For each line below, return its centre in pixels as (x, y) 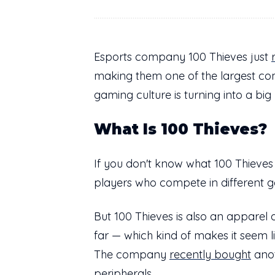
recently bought (210, 254)
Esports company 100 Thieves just (183, 56)
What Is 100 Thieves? (180, 129)
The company (132, 254)
